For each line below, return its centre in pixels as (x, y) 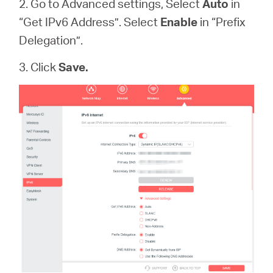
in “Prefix (222, 22)
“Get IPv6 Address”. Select (90, 22)
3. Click (39, 67)
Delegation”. (51, 40)
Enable (179, 22)
